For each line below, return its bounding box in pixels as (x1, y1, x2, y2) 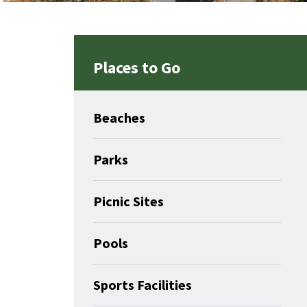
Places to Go (93, 57, 180, 79)
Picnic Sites (93, 193, 164, 210)
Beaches (93, 109, 145, 127)
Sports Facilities (93, 276, 192, 294)
